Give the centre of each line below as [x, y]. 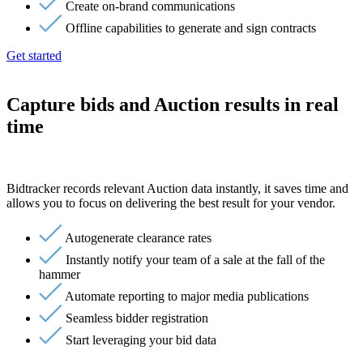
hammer [60, 274]
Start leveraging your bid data [141, 340]
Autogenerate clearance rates [138, 237]
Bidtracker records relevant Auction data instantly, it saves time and [177, 188]
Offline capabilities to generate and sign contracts [191, 28]
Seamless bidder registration [137, 318]
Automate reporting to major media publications [187, 296]
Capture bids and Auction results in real [173, 104]
